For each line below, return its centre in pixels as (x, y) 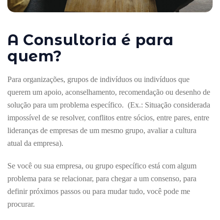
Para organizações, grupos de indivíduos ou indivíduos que (98, 79)
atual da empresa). (37, 143)
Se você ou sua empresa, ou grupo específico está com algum (102, 165)
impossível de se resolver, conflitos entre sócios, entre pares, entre (108, 117)
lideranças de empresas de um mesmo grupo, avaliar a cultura (102, 130)
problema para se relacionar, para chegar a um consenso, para (102, 178)
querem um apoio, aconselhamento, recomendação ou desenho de (109, 92)
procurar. (21, 204)
